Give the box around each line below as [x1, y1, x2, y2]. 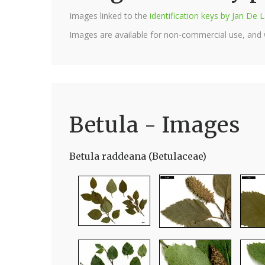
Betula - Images [69, 112, 240, 138]
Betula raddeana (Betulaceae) [69, 150, 206, 162]
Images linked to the [69, 10, 150, 21]
